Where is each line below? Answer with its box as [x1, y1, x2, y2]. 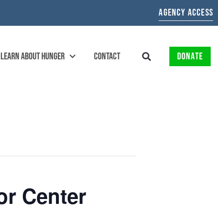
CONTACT [93, 51, 120, 63]
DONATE [177, 51, 203, 63]
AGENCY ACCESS [159, 7, 213, 18]
